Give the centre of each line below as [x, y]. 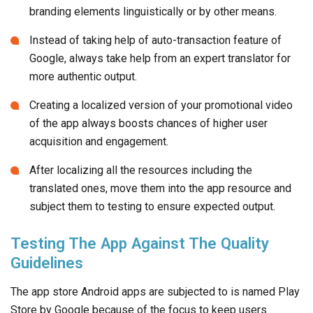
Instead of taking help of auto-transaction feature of [155, 41]
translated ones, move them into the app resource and [160, 189]
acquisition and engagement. [99, 142]
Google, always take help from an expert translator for [160, 59]
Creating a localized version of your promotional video [161, 105]
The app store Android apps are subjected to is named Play [155, 292]
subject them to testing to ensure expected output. [152, 207]
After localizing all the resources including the [141, 170]
